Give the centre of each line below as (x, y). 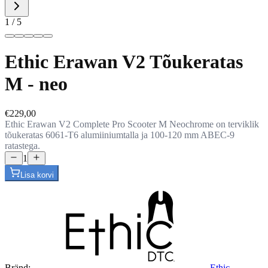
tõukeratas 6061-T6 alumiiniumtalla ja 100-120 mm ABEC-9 (120, 135)
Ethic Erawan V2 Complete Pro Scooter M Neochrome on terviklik (132, 124)
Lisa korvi (37, 175)
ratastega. (22, 145)
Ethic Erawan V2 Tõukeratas (124, 62)
